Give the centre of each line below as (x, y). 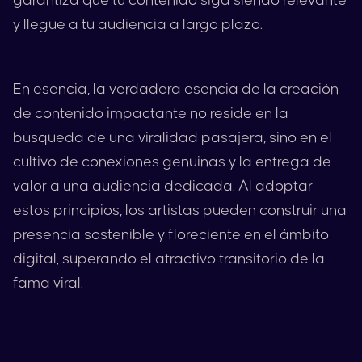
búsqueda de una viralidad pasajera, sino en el (173, 138)
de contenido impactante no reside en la (151, 114)
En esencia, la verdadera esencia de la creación (176, 89)
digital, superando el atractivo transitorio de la (169, 259)
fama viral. (48, 283)
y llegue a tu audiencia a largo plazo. (138, 25)
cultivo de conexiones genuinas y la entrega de (172, 162)
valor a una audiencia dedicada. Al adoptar (163, 186)
